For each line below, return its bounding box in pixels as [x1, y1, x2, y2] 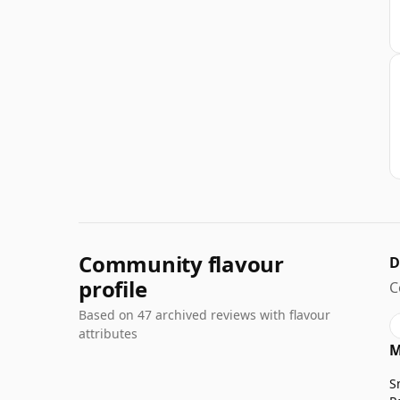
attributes [79, 324, 137, 342]
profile [79, 273, 147, 304]
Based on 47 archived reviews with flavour [79, 305, 330, 323]
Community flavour [79, 248, 284, 279]
